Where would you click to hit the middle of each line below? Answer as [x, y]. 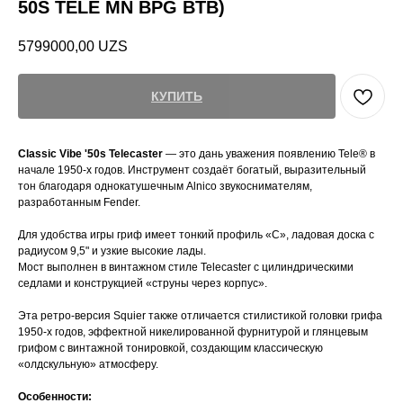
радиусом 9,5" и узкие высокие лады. [112, 251]
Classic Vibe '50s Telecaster [92, 154]
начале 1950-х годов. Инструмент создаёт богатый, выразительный [192, 170]
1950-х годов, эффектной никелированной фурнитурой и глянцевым [193, 332]
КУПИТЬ [177, 97]
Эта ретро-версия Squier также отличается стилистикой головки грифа [200, 316]
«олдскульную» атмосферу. [88, 365]
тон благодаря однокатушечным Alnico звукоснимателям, [165, 187]
